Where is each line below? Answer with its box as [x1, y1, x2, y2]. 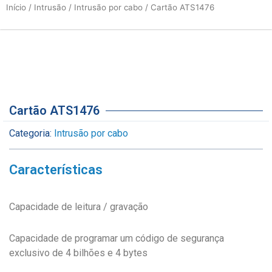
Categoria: [9, 127, 52, 139]
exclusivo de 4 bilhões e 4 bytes [9, 247, 148, 259]
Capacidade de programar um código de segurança [9, 233, 224, 245]
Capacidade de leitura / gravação [9, 201, 148, 213]
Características [9, 161, 103, 177]
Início [6, 2, 26, 13]
